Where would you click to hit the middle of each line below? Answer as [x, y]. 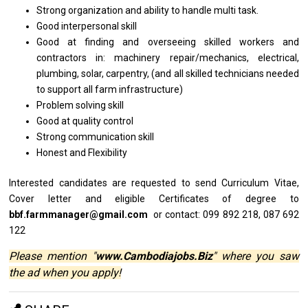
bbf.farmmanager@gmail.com [79, 215]
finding [104, 42]
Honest [53, 153]
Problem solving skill [80, 106]
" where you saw [256, 256]
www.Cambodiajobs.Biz [154, 256]
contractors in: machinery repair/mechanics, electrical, [168, 58]
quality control [103, 121]
